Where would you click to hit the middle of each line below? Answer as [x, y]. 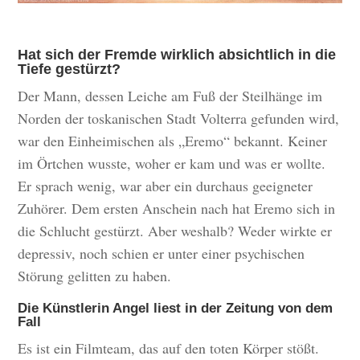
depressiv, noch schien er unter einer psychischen [162, 254]
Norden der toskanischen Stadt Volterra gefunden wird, [179, 119]
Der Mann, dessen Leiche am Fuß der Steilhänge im [170, 96]
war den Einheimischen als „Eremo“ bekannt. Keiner [173, 141]
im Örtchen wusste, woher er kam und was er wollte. [172, 164]
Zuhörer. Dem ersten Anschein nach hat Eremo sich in [177, 209]
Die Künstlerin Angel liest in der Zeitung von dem [176, 309]
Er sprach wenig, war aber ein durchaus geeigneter [166, 186]
